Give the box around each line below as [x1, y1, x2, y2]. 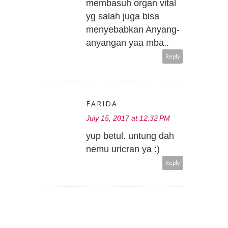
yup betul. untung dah [86, 131, 174, 141]
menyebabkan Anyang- [86, 24, 180, 35]
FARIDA [86, 99, 118, 109]
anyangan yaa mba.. [86, 38, 169, 48]
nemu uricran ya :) [86, 144, 160, 155]
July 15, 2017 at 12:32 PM [86, 114, 170, 123]
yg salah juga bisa [86, 11, 159, 22]
